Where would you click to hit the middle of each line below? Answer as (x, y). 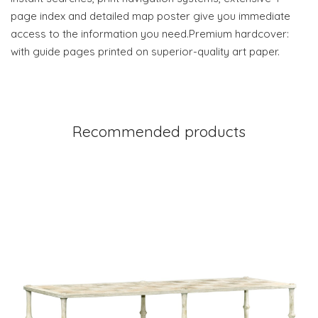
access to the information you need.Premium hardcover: (150, 34)
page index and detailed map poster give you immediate (150, 16)
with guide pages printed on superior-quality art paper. (145, 51)
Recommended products (159, 131)
